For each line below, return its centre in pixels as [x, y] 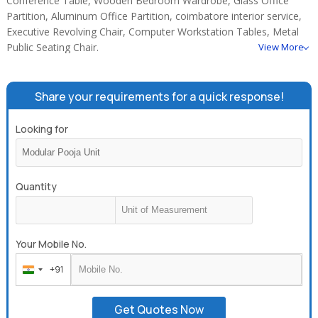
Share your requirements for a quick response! [159, 97]
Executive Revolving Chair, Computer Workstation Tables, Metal [153, 32]
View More [281, 47]
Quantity [37, 187]
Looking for [42, 129]
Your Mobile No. [51, 244]
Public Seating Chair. [53, 48]
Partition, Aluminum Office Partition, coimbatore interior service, [154, 16]
